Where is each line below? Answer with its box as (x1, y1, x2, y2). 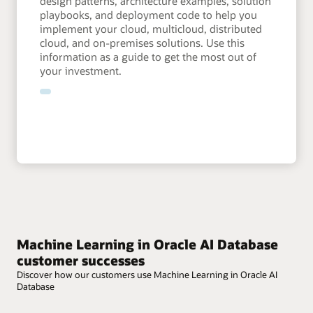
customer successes (17, 251, 145, 269)
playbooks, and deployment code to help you (40, 7, 258, 22)
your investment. (40, 63, 122, 78)
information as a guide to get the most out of (40, 49, 257, 64)
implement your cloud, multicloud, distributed (40, 21, 263, 36)
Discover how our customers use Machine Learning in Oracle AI (17, 269, 277, 281)
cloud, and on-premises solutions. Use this (40, 35, 245, 50)
